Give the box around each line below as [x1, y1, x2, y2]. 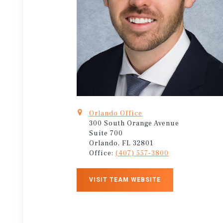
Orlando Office [89, 109, 142, 118]
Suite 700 [89, 128, 123, 138]
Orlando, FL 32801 [89, 138, 153, 148]
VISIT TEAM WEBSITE [89, 176, 161, 183]
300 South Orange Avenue [89, 118, 179, 128]
